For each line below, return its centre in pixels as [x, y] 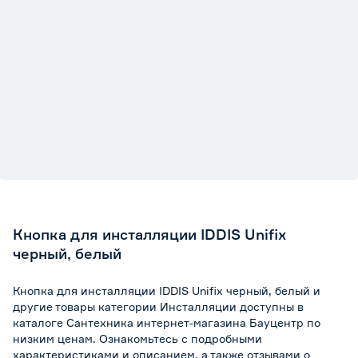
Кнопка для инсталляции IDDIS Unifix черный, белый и [167, 290]
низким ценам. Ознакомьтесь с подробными [137, 338]
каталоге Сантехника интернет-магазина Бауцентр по [167, 322]
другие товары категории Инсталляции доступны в [158, 306]
